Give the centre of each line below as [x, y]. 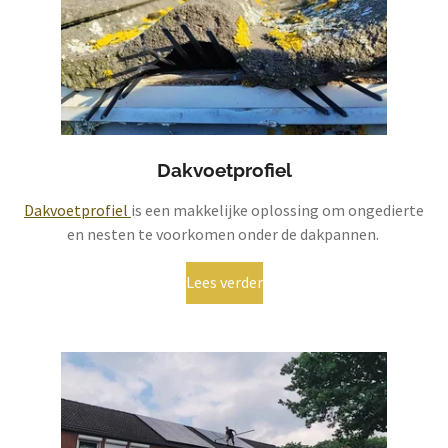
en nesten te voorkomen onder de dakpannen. [224, 233]
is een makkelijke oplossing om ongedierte [277, 209]
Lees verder [224, 282]
